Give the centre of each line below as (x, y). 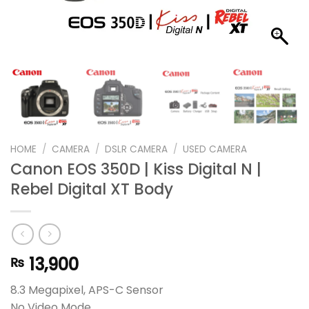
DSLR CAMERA (137, 149)
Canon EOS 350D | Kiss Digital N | (136, 169)
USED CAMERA (215, 149)
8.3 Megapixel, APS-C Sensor (87, 290)
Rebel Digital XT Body (92, 189)
